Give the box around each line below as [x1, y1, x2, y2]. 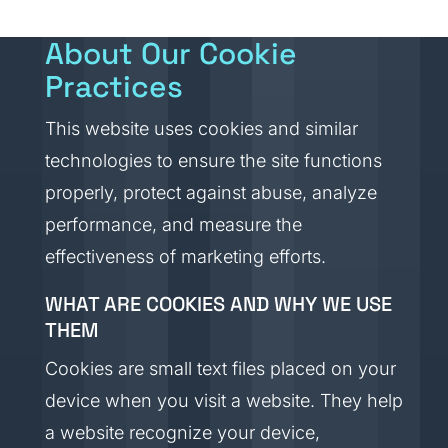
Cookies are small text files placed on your [44, 358, 396, 379]
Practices [44, 67, 183, 106]
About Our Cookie [44, 34, 297, 73]
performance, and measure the [44, 214, 302, 235]
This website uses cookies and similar [44, 118, 358, 139]
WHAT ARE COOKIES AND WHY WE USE [44, 291, 392, 317]
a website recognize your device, [44, 422, 320, 443]
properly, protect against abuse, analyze [44, 182, 377, 203]
